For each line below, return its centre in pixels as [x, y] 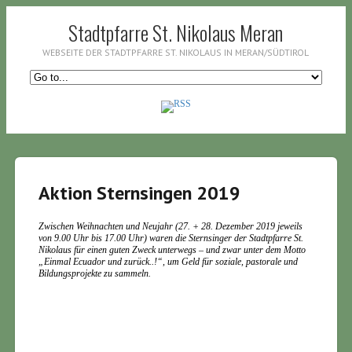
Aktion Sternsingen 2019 [139, 193]
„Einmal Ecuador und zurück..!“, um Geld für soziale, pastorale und [168, 262]
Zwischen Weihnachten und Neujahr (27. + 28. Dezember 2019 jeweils [170, 226]
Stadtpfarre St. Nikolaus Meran [176, 33]
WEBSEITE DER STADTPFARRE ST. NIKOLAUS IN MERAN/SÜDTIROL [176, 52]
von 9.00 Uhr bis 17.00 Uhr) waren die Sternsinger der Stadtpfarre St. [170, 238]
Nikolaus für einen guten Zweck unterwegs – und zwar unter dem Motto [172, 250]
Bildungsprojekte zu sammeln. [94, 273]
